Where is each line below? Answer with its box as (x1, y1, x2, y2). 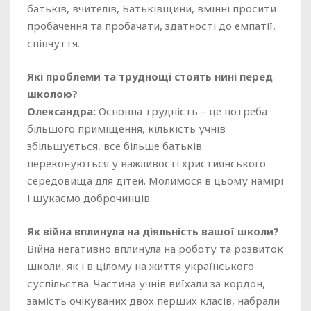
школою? (27, 87, 78, 101)
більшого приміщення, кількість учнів (27, 121, 226, 135)
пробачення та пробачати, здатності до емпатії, (27, 19, 276, 33)
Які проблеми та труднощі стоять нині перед (27, 69, 273, 83)
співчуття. (27, 36, 80, 50)
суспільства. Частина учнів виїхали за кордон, (27, 276, 265, 290)
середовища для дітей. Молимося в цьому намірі (27, 174, 283, 187)
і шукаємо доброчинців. (27, 191, 152, 205)
